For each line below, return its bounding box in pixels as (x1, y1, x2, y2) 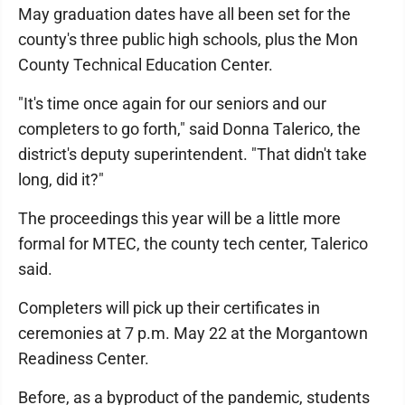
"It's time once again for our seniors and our (18, 94, 326, 113)
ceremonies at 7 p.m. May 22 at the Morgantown (18, 324, 368, 343)
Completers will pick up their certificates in (18, 298, 320, 317)
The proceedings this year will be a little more (18, 209, 341, 228)
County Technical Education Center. (18, 55, 273, 74)
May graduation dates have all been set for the (18, 5, 351, 24)
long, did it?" (18, 170, 104, 189)
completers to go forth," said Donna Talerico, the (18, 119, 361, 138)
